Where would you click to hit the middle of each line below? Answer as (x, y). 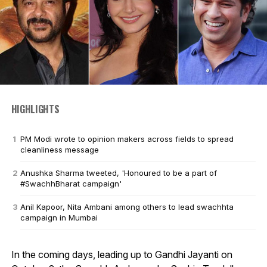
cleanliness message (59, 149)
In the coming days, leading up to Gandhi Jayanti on (122, 254)
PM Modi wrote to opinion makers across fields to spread (127, 139)
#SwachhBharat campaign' (71, 183)
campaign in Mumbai (59, 217)
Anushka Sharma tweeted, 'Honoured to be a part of (118, 173)
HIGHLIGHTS (35, 109)
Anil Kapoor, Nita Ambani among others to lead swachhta (127, 207)
